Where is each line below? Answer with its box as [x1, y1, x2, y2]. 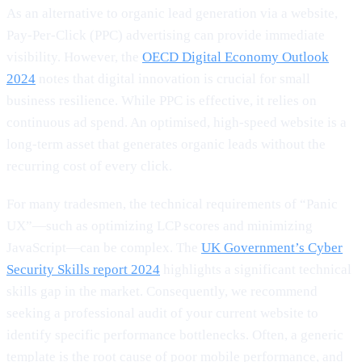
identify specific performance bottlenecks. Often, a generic [6, 326, 343, 343]
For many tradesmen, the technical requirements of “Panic [6, 196, 338, 212]
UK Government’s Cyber [201, 239, 343, 255]
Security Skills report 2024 [6, 261, 160, 277]
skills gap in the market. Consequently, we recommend [6, 283, 318, 299]
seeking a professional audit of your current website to [6, 305, 318, 321]
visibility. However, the [6, 48, 142, 65]
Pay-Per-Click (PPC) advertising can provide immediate [6, 27, 325, 43]
